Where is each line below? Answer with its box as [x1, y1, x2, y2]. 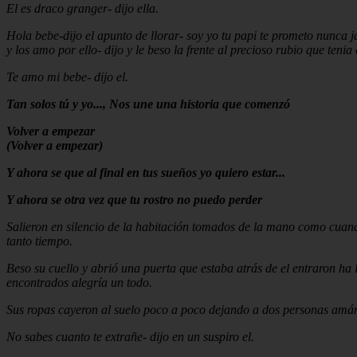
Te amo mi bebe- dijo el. [6, 69, 128, 84]
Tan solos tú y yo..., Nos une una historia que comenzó [6, 96, 290, 111]
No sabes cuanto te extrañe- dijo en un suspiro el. [6, 329, 254, 343]
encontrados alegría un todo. [6, 275, 152, 289]
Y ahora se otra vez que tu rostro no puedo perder [6, 192, 262, 206]
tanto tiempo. [6, 233, 73, 248]
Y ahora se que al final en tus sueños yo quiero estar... [6, 165, 285, 179]
